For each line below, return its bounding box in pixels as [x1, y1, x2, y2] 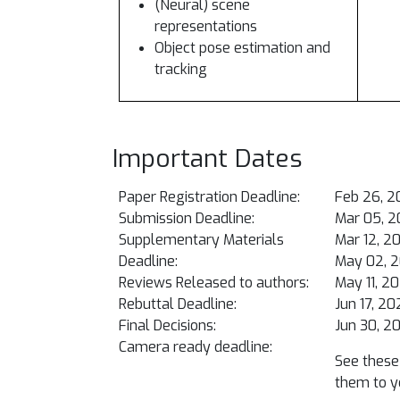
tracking [154, 60, 207, 79]
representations [154, 17, 257, 36]
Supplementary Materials [119, 230, 284, 249]
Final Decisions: [119, 316, 216, 335]
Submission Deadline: [119, 209, 254, 228]
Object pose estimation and [154, 38, 330, 57]
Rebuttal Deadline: [119, 295, 237, 313]
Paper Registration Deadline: [119, 187, 300, 206]
